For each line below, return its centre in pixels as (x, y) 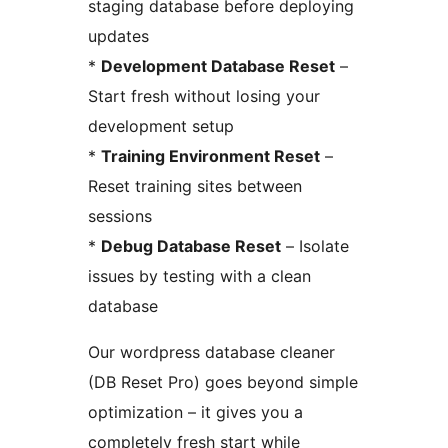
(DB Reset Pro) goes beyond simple (223, 381)
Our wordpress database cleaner (211, 351)
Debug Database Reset (191, 245)
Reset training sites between (195, 185)
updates (118, 35)
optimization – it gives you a (195, 411)
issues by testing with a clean (199, 275)
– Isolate (315, 245)
